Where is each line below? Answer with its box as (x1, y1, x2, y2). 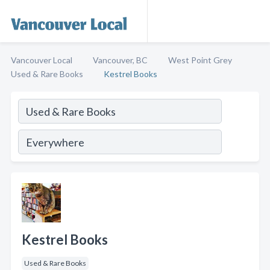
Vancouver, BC (93, 55, 148, 65)
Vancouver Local (11, 55, 72, 65)
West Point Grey (168, 55, 232, 65)
